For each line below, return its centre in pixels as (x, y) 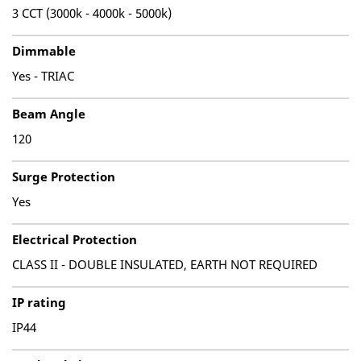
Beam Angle (49, 114)
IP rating (39, 302)
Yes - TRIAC (43, 76)
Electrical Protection (75, 239)
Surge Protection (64, 176)
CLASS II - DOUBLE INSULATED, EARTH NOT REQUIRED (165, 264)
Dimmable (44, 51)
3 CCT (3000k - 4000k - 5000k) (92, 13)
